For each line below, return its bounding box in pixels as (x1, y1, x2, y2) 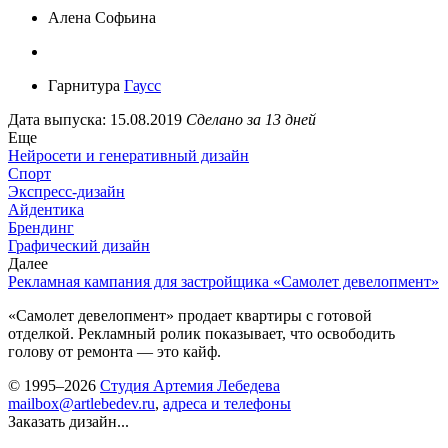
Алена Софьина (48, 8, 156, 26)
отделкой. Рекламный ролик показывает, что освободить (8, 324, 395, 342)
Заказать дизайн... (8, 412, 129, 430)
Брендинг (8, 218, 74, 236)
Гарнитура (48, 76, 124, 94)
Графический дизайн (8, 236, 150, 254)
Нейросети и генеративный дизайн (8, 146, 249, 164)
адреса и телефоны (163, 394, 291, 412)
